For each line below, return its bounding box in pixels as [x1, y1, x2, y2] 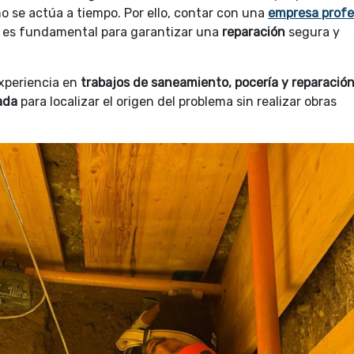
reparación [222, 24, 288, 40]
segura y [288, 24, 340, 40]
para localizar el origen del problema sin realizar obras [17, 94, 337, 109]
